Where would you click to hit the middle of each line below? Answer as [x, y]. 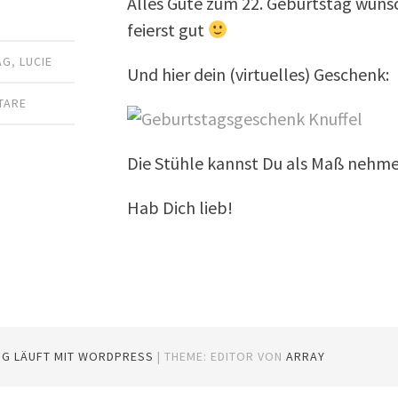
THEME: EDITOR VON [226, 357]
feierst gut [168, 29]
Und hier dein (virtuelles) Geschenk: [259, 74]
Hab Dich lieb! [180, 207]
